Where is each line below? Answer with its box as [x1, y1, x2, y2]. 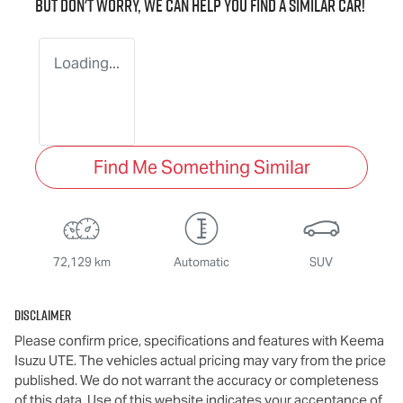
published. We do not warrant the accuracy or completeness [14, 372, 379, 390]
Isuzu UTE [14, 352, 74, 370]
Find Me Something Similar [93, 156, 310, 180]
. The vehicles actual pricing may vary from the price [74, 352, 386, 370]
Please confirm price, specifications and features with [14, 332, 340, 350]
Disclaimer [14, 305, 71, 326]
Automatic [173, 255, 229, 271]
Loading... [54, 54, 120, 74]
